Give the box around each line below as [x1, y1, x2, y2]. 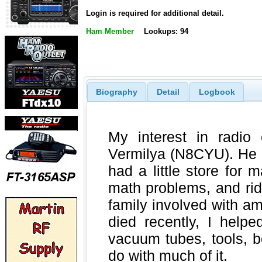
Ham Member [86, 27, 134, 36]
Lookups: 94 [143, 27, 188, 36]
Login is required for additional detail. [86, 9, 224, 18]
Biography [95, 87, 137, 96]
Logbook [198, 87, 235, 96]
